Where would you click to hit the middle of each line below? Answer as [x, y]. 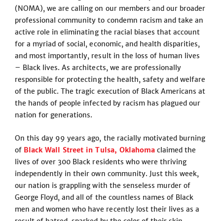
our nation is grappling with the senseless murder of [103, 185]
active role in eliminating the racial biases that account [108, 32]
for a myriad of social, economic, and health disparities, [108, 44]
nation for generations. [54, 115]
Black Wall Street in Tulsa [69, 150]
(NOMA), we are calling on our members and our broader [110, 8]
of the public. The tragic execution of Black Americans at [110, 91]
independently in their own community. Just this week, [107, 174]
